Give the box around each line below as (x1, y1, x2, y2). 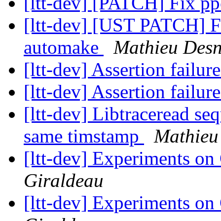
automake (24, 37, 104, 58)
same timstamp (24, 125, 144, 147)
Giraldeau (24, 170, 104, 191)
